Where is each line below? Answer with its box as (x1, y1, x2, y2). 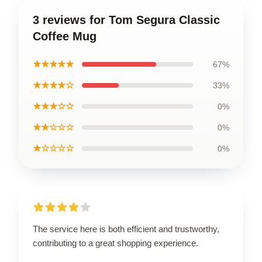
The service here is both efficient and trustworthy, (33, 223, 219, 234)
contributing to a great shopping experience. (33, 237, 198, 248)
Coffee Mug (33, 29, 96, 43)
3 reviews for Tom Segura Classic (33, 13, 220, 26)
